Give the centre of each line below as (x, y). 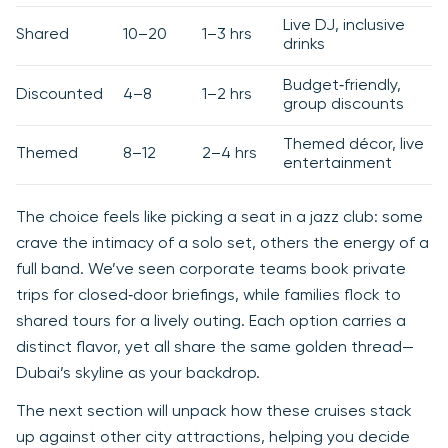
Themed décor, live (353, 144)
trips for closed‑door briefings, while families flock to (208, 295)
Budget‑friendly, (342, 85)
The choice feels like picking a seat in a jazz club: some (219, 217)
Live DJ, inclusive (344, 25)
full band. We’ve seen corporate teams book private (211, 269)
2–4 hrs (229, 153)
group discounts (343, 104)
